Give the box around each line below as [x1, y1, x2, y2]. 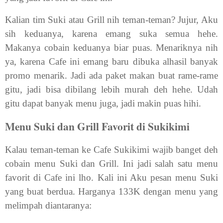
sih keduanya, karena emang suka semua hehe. [5, 28, 218, 39]
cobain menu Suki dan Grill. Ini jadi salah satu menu [5, 158, 218, 169]
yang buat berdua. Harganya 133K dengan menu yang [5, 186, 218, 197]
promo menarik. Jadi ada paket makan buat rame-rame [5, 70, 218, 81]
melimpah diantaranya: [5, 200, 92, 211]
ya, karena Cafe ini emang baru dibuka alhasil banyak [5, 56, 218, 67]
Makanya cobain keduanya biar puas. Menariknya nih [5, 42, 218, 53]
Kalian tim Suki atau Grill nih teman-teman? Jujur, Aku [5, 14, 218, 25]
